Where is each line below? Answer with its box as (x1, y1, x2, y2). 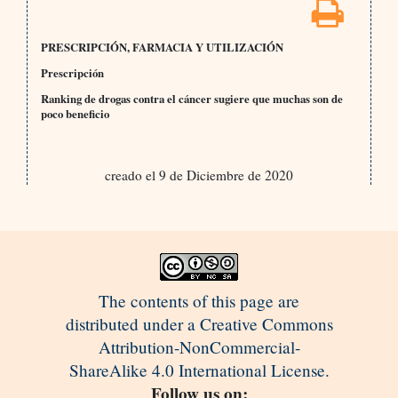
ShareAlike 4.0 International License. (68, 359, 330, 382)
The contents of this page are (99, 290, 299, 313)
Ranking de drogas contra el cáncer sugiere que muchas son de (40, 91, 343, 107)
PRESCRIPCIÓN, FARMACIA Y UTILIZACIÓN (40, 39, 283, 56)
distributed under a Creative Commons (65, 313, 333, 336)
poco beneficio (40, 106, 109, 123)
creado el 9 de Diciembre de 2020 (104, 166, 293, 185)
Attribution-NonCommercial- (98, 336, 300, 359)
